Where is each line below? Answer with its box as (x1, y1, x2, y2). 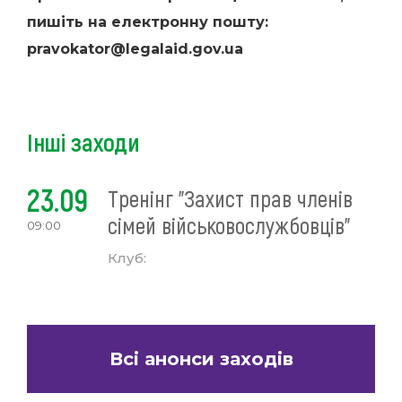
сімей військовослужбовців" (108, 212, 350, 239)
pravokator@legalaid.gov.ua (27, 40, 243, 57)
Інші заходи (27, 127, 140, 157)
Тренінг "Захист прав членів (108, 185, 353, 212)
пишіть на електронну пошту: (27, 13, 268, 31)
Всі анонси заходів (109, 348, 293, 370)
